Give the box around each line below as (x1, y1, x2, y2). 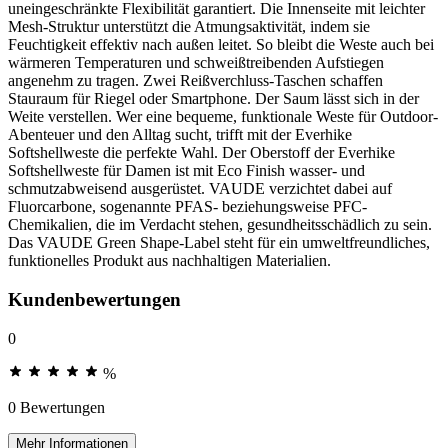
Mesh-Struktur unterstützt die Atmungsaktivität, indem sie (8, 18, 370, 36)
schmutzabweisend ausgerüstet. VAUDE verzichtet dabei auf (8, 180, 392, 198)
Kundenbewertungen (8, 288, 181, 310)
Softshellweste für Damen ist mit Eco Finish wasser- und (8, 162, 365, 180)
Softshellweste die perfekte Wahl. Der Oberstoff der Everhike (8, 144, 395, 162)
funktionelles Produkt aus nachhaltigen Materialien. (8, 252, 331, 270)
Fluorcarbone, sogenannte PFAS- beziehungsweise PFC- (8, 198, 367, 216)
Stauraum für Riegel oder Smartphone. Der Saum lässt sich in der (8, 90, 419, 108)
